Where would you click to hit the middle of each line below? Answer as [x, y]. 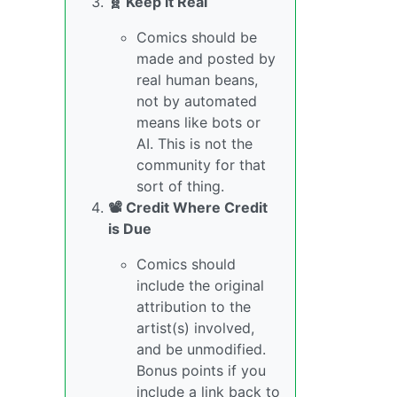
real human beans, [197, 80]
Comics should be [197, 37]
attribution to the [194, 307]
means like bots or [198, 122]
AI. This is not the [195, 144]
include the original [200, 285]
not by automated [197, 101]
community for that [201, 165]
